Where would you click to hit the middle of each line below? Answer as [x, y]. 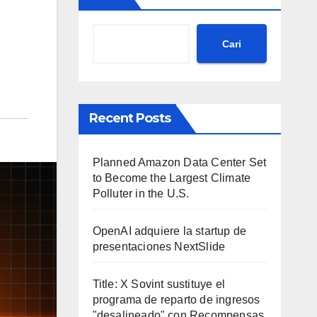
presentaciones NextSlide [159, 247]
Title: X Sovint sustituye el [159, 284]
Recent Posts [129, 118]
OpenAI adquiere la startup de [169, 231]
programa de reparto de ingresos [176, 300]
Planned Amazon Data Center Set [179, 162]
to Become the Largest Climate [172, 178]
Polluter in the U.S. [141, 194]
